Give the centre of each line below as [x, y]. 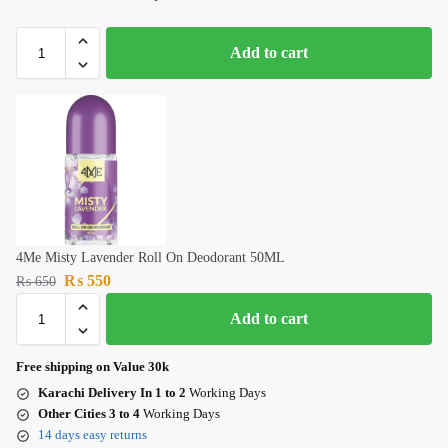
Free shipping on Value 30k [92, 367]
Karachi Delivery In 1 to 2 [112, 393]
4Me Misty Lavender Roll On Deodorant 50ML [150, 258]
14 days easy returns [92, 435]
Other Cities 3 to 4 [89, 414]
